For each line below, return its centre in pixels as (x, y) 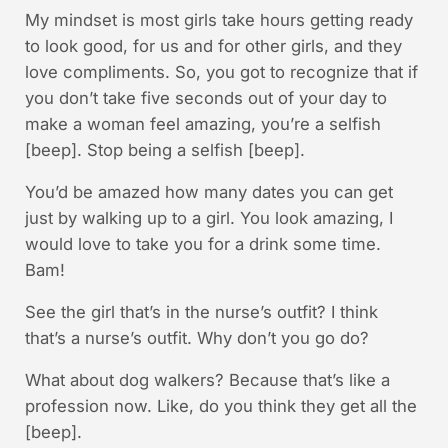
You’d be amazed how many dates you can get (208, 192)
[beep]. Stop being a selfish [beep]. (164, 150)
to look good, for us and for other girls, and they (213, 46)
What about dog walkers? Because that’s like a (207, 380)
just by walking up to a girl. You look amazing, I (208, 218)
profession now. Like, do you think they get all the (220, 406)
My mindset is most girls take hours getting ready (218, 20)
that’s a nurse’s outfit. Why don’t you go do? (196, 338)
